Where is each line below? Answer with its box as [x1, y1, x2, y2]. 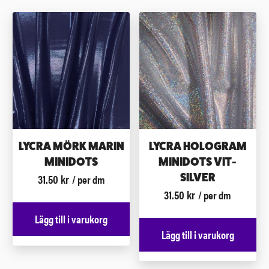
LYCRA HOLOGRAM [148, 139, 247, 153]
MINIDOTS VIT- [159, 155, 237, 168]
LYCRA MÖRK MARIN [18, 139, 124, 153]
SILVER [180, 171, 216, 184]
